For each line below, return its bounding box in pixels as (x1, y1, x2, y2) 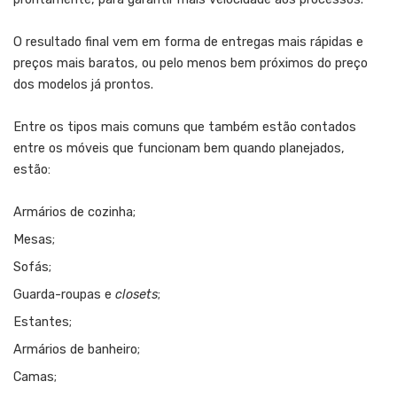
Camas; (13, 370, 57, 385)
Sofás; (13, 260, 51, 276)
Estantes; (13, 315, 72, 331)
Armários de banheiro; (13, 342, 140, 358)
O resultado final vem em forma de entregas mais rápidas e (13, 35, 363, 51)
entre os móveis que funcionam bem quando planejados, (13, 141, 345, 157)
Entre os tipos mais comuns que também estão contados (13, 120, 356, 136)
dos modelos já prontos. (13, 77, 153, 93)
